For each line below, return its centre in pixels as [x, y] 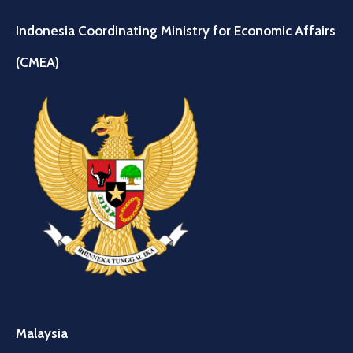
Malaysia [42, 334]
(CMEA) [37, 63]
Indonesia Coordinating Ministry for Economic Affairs [176, 31]
